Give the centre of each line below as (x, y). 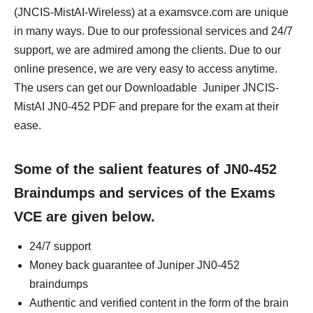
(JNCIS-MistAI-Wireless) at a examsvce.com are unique (151, 12)
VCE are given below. (85, 217)
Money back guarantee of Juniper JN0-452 (134, 265)
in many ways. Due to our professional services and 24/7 (153, 31)
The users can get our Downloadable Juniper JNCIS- (146, 88)
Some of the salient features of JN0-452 (145, 169)
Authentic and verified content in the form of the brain (159, 303)
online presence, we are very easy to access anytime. (146, 69)
